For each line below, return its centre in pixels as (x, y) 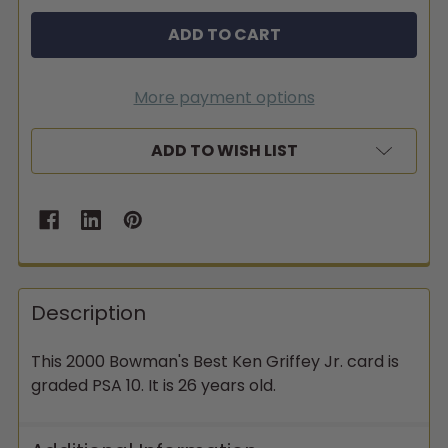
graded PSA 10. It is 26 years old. (153, 385)
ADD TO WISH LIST (224, 150)
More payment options (224, 97)
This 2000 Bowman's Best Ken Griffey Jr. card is (215, 361)
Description (88, 313)
